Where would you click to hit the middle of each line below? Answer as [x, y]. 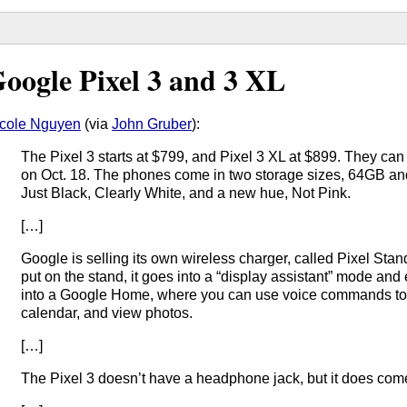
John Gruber [152, 124]
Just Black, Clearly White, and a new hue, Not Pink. [186, 193]
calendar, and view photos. [107, 313]
